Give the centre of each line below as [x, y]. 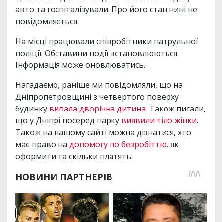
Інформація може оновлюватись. [80, 65]
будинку [32, 108]
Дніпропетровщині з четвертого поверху [97, 96]
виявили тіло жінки [158, 120]
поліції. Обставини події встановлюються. [97, 53]
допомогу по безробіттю [117, 144]
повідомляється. [48, 21]
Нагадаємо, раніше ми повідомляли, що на [99, 84]
